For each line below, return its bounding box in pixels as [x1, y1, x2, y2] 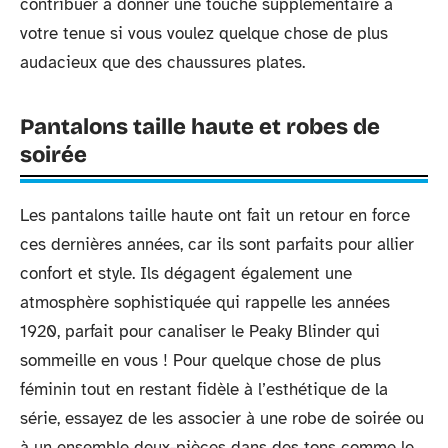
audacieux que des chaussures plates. [20, 51, 310, 73]
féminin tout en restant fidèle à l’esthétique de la [20, 378, 388, 400]
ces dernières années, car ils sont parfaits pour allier [20, 233, 414, 255]
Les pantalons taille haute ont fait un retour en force [20, 204, 410, 226]
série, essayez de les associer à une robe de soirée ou [20, 407, 424, 429]
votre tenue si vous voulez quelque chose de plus [20, 22, 388, 44]
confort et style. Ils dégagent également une [20, 262, 352, 284]
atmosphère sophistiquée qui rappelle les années [20, 291, 390, 313]
